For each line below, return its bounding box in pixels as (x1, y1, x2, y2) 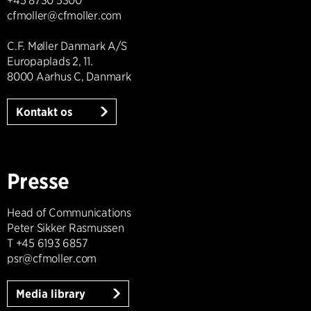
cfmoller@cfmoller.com (7, 8, 121, 22)
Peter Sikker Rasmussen (7, 221, 124, 235)
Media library (16, 287, 88, 301)
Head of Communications (7, 205, 131, 219)
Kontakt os (16, 105, 76, 119)
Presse (7, 168, 69, 194)
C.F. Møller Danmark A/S (7, 39, 127, 53)
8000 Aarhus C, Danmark (7, 69, 131, 83)
